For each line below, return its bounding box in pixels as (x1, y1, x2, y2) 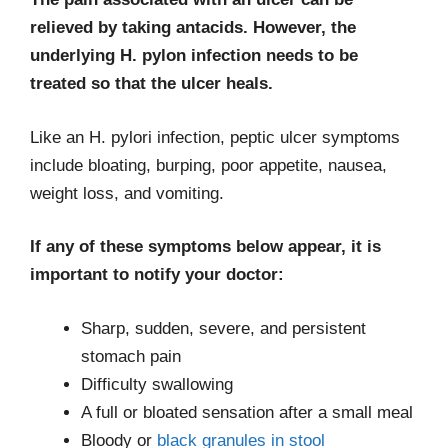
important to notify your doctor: (30, 265, 284, 284)
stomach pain (81, 346, 181, 366)
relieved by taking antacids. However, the (30, 18, 356, 37)
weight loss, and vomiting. (30, 183, 224, 203)
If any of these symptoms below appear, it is (30, 237, 381, 256)
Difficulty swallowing (81, 374, 233, 394)
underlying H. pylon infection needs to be (30, 46, 358, 65)
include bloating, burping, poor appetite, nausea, (30, 155, 387, 175)
